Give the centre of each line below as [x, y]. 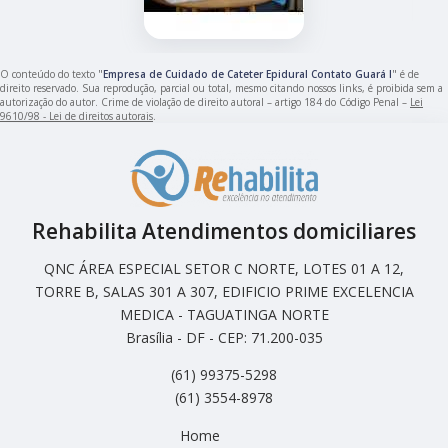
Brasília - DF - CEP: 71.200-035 [224, 338]
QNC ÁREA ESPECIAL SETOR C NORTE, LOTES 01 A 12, [224, 269]
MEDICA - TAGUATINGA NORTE [224, 315]
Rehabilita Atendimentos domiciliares [224, 231]
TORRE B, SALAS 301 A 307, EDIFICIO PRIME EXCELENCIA [224, 292]
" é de [405, 73]
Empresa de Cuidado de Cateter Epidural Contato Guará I [247, 73]
